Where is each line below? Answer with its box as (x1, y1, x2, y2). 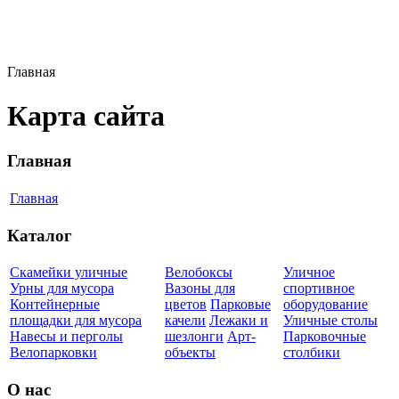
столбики (283, 345, 340, 361)
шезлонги (165, 329, 224, 345)
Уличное (283, 265, 335, 281)
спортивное (283, 281, 354, 297)
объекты (165, 345, 216, 361)
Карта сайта (7, 99, 165, 132)
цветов (165, 297, 207, 313)
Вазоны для (165, 281, 235, 297)
